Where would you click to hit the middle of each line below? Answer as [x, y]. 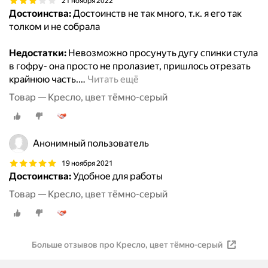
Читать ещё [113, 80]
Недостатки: [38, 53]
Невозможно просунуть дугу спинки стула [162, 53]
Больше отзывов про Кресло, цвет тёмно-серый [127, 245]
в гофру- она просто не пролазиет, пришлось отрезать [130, 66]
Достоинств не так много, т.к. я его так [156, 14]
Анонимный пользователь [91, 144]
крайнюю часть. [44, 80]
